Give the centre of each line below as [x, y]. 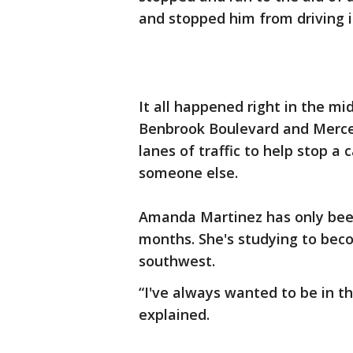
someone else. [190, 173]
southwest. [177, 261]
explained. [174, 314]
